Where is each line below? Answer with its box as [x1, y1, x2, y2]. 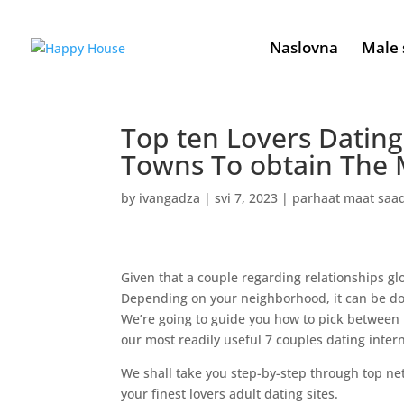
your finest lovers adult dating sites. [121, 385, 339, 402]
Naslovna [270, 37, 338, 58]
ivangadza [139, 189, 201, 207]
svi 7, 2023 [215, 189, 279, 207]
